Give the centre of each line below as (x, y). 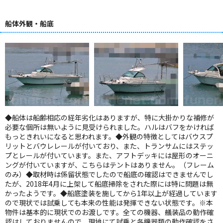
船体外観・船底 (29, 23)
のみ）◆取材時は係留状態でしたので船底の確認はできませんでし (109, 174)
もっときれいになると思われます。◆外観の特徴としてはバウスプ (109, 136)
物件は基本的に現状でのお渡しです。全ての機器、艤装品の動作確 (109, 212)
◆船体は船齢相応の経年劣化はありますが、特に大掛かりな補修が (110, 117)
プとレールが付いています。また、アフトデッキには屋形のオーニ (109, 155)
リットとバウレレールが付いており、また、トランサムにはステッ (109, 146)
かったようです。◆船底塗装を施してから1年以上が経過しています (111, 193)
